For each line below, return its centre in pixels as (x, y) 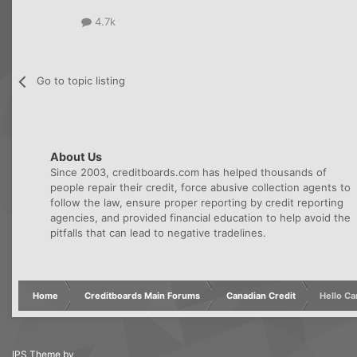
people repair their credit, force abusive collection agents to (200, 188)
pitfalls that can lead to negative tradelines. (158, 233)
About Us (76, 157)
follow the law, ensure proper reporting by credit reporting (197, 203)
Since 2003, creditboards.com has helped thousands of (188, 173)
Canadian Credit (261, 296)
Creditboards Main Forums (142, 296)
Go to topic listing (81, 81)
